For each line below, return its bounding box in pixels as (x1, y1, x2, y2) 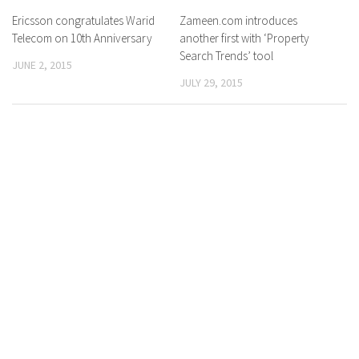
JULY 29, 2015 (179, 75, 243, 90)
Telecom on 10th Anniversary (12, 30, 152, 46)
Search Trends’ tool (179, 48, 273, 63)
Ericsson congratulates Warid (12, 13, 155, 28)
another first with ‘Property (179, 30, 309, 46)
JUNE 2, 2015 (12, 58, 72, 72)
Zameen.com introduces (179, 13, 297, 28)
